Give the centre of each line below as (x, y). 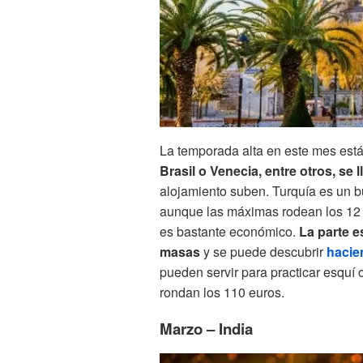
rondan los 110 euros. (222, 292)
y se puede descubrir (263, 251)
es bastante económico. (228, 231)
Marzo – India (206, 328)
